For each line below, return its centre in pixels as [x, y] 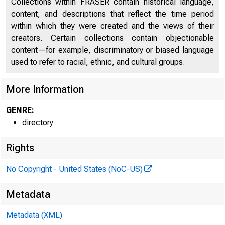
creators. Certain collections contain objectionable [113, 38]
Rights [20, 148]
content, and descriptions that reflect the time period [113, 14]
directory [38, 122]
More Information [45, 89]
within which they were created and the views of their [113, 26]
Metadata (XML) [34, 215]
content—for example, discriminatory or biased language [113, 50]
